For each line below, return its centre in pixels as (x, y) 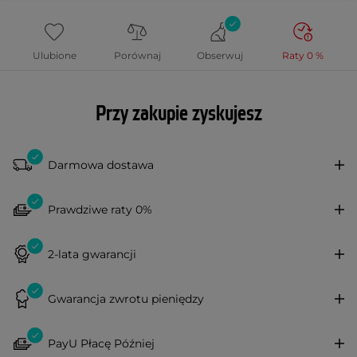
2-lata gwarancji (92, 254)
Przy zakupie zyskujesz (178, 114)
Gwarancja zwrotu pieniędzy (126, 298)
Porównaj (137, 55)
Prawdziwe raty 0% (100, 209)
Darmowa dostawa (101, 165)
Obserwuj (220, 55)
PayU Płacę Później (101, 343)
